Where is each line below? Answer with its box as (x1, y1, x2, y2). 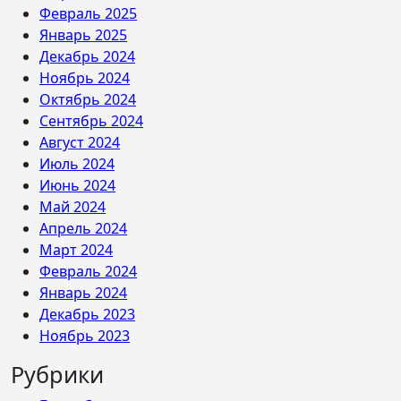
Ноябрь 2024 (39, 68, 130, 88)
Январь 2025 (39, 25, 127, 45)
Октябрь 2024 (39, 90, 136, 109)
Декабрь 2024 (39, 47, 135, 66)
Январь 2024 (39, 283, 127, 303)
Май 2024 (39, 197, 106, 217)
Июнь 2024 (39, 175, 115, 195)
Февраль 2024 (39, 261, 137, 281)
